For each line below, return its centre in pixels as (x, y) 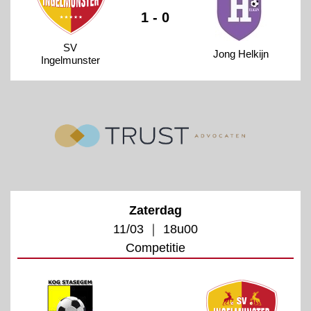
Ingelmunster (70, 60)
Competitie (155, 247)
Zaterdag (155, 210)
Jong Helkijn (241, 53)
